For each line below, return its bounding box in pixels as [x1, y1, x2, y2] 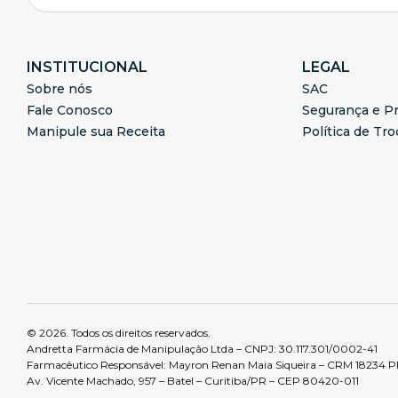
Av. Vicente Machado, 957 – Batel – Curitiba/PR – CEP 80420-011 [27, 374, 359, 388]
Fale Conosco [27, 102, 113, 118]
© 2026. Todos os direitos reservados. [27, 326, 211, 340]
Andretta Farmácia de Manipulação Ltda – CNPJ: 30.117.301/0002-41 [27, 342, 378, 356]
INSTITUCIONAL [27, 59, 147, 76]
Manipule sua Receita [27, 123, 165, 139]
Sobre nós [27, 81, 92, 97]
